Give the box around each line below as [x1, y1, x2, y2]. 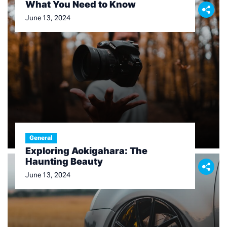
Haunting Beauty [25, 156, 103, 167]
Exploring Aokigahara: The [25, 145, 147, 156]
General [29, 134, 53, 141]
